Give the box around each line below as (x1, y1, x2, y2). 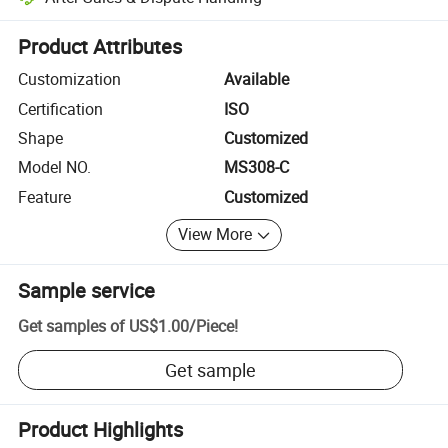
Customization (18, 68, 122, 91)
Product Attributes (18, 33, 183, 61)
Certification (18, 97, 104, 120)
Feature (18, 185, 72, 208)
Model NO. (18, 156, 92, 179)
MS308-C (224, 156, 289, 179)
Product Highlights (18, 416, 184, 444)
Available (224, 68, 289, 91)
